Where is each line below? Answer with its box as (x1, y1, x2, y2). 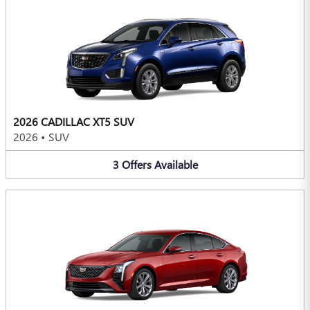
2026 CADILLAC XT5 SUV (13, 113, 134, 129)
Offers (121, 156, 152, 172)
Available (154, 156, 198, 172)
